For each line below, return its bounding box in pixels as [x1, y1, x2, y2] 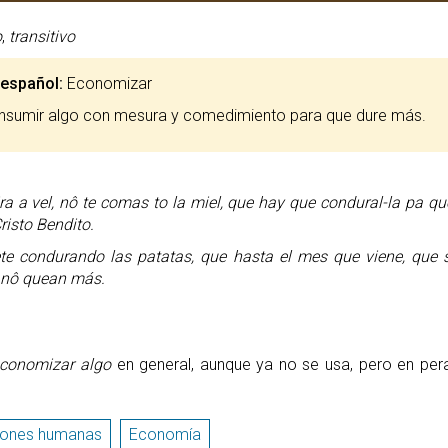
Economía [129, 425, 201, 444]
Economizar [62, 74, 152, 93]
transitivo [8, 27, 75, 46]
